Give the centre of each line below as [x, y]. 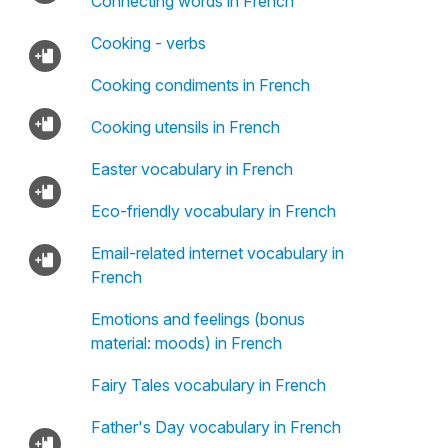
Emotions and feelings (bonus [197, 319]
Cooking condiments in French [200, 85]
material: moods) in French [186, 343]
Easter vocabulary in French [191, 169]
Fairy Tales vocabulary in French [208, 385]
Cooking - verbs [148, 43]
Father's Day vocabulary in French [215, 427]
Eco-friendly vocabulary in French [213, 211]
